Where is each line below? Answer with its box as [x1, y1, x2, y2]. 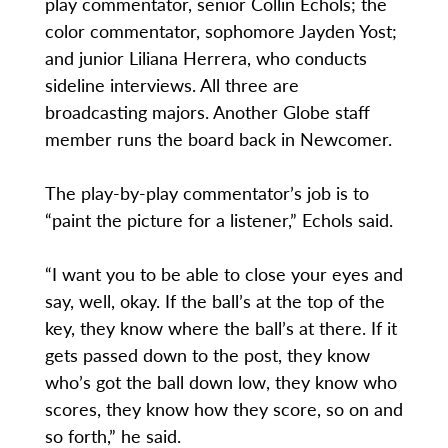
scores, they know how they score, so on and [44, 396, 403, 422]
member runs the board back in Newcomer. [44, 126, 397, 152]
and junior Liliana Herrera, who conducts [44, 45, 367, 71]
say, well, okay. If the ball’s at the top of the [44, 288, 385, 314]
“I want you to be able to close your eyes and [44, 261, 403, 287]
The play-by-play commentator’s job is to [44, 180, 369, 206]
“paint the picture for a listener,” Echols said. [44, 207, 393, 233]
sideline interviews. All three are [44, 72, 299, 98]
